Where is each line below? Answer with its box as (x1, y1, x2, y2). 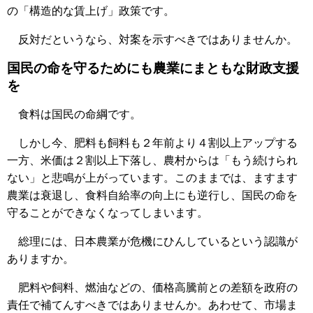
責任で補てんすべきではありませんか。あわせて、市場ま (7, 298, 298, 311)
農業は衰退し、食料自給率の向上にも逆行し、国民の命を (7, 189, 298, 201)
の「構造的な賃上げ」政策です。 (7, 4, 175, 17)
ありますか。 (7, 252, 74, 265)
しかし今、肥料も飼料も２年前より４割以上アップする (7, 136, 298, 149)
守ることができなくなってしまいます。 (7, 206, 208, 219)
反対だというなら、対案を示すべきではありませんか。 (7, 33, 298, 45)
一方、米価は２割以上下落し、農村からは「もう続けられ (7, 154, 298, 166)
